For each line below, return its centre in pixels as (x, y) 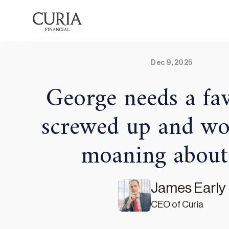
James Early (188, 188)
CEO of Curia (177, 204)
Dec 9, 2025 (172, 63)
